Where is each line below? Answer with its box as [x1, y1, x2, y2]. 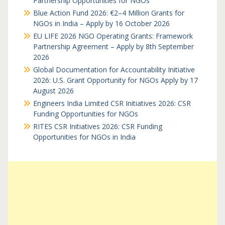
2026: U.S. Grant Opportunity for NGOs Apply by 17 [33, 75, 198, 85]
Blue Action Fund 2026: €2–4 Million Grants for [33, 8, 184, 18]
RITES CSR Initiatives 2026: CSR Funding [33, 122, 162, 131]
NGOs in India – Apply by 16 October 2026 [33, 19, 170, 28]
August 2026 [33, 86, 74, 95]
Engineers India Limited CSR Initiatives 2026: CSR [33, 98, 191, 108]
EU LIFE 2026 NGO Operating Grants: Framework [33, 31, 193, 41]
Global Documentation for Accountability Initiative [33, 65, 195, 74]
